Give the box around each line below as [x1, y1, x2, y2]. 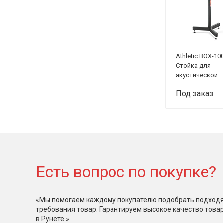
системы [176, 81, 202, 89]
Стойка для [176, 62, 211, 70]
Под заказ [176, 89, 213, 99]
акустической [176, 71, 218, 79]
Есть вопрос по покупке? [36, 162, 216, 182]
